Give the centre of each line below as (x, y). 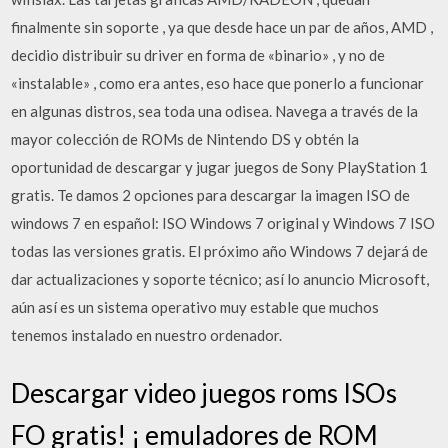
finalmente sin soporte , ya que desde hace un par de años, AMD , (222, 27)
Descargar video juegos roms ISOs (204, 392)
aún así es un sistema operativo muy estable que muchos (195, 307)
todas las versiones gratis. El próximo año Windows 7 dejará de (220, 251)
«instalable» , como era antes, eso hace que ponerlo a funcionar (218, 83)
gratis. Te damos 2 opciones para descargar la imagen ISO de (211, 195)
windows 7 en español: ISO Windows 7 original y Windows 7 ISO (223, 223)
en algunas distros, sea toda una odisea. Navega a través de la (215, 111)
